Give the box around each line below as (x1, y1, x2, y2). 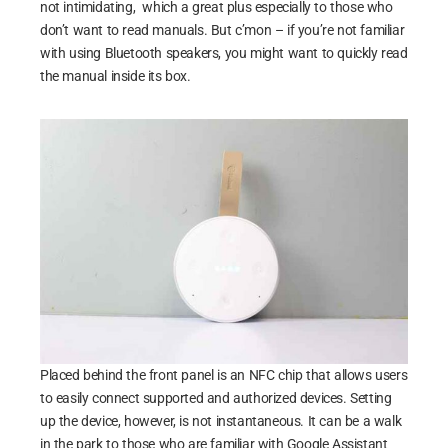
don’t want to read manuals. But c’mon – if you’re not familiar (40, 22, 405, 38)
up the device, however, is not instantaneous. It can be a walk (40, 413, 402, 430)
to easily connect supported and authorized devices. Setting (40, 390, 392, 407)
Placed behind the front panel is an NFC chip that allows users (40, 367, 408, 384)
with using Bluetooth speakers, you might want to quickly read (40, 45, 408, 61)
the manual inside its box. (40, 68, 191, 84)
